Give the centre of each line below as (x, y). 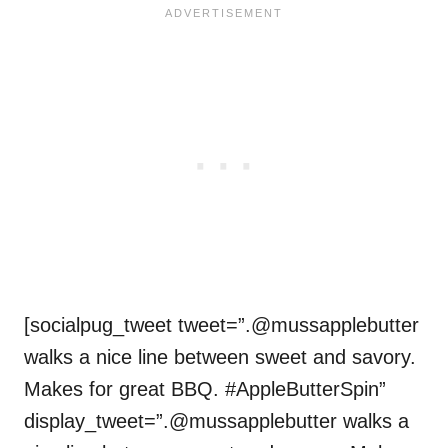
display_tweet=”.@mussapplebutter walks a (216, 421)
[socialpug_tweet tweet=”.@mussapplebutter (221, 325)
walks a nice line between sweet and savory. (220, 357)
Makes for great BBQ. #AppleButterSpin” (205, 389)
